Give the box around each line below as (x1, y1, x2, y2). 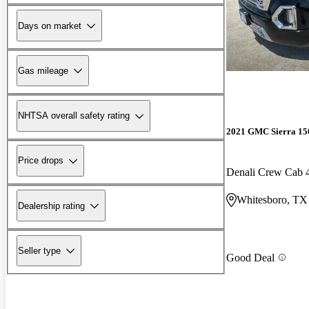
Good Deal (226, 251, 275, 263)
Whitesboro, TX (237, 194, 308, 206)
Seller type (18, 245, 61, 256)
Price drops (18, 155, 63, 166)
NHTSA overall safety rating (18, 110, 130, 121)
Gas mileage (18, 65, 68, 76)
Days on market (18, 20, 81, 31)
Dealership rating (18, 200, 85, 211)
